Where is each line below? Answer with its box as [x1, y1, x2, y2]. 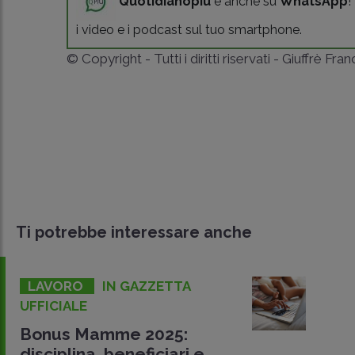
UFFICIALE [20, 298, 87, 315]
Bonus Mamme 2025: [20, 324, 188, 345]
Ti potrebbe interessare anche [16, 223, 252, 242]
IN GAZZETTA [102, 278, 190, 295]
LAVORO [28, 278, 86, 295]
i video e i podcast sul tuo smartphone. [76, 21, 303, 37]
